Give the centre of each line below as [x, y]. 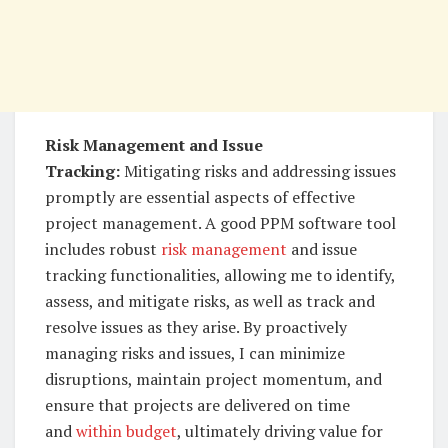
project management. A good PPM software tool [220, 222]
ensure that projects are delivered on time [197, 404]
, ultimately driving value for [280, 430]
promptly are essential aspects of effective [200, 196]
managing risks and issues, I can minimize [195, 352]
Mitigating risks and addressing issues [258, 170]
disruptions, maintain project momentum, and [213, 378]
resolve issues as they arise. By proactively [196, 326]
